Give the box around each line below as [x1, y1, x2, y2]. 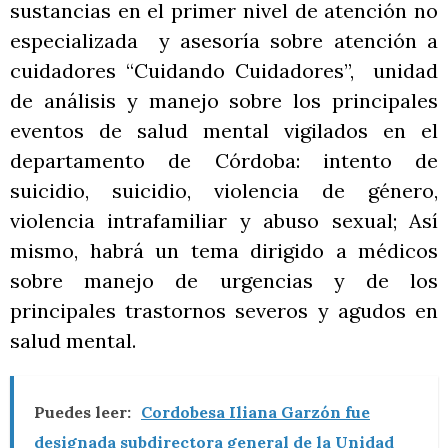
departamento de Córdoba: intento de [10, 147, 438, 173]
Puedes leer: [34, 401, 131, 422]
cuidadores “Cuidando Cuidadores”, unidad [10, 57, 438, 83]
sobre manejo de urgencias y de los [10, 267, 438, 293]
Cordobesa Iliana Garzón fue [141, 401, 370, 422]
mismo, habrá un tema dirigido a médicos [10, 237, 438, 263]
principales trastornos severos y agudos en [10, 297, 438, 323]
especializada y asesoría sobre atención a [10, 27, 438, 53]
